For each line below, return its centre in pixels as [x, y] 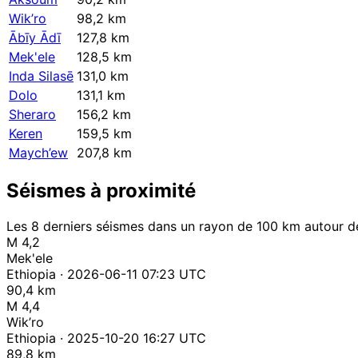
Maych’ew [38, 153]
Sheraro [32, 115]
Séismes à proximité [101, 191]
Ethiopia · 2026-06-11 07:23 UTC [106, 274]
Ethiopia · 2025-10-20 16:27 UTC [106, 338]
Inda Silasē [41, 76]
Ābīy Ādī [35, 38]
